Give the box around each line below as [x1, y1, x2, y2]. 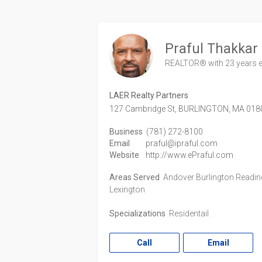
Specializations [109, 209, 166, 218]
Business [109, 127, 143, 136]
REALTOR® [165, 58, 209, 68]
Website [109, 150, 140, 160]
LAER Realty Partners [109, 91, 189, 100]
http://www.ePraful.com [145, 150, 233, 160]
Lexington [109, 185, 146, 194]
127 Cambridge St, [109, 104, 177, 113]
